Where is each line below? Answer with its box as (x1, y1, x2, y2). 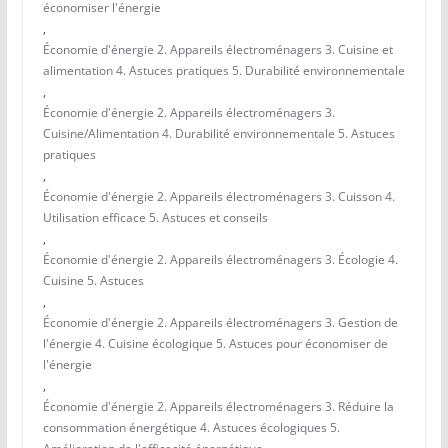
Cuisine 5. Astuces (42, 272, 144, 290)
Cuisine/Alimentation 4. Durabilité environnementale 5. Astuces (42, 125, 395, 143)
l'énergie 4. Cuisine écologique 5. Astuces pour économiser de (42, 335, 388, 353)
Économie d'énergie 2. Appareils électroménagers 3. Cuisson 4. (42, 188, 395, 206)
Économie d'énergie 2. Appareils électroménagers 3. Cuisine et (42, 41, 393, 59)
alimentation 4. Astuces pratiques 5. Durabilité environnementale (42, 62, 405, 80)
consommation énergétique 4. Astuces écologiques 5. (42, 419, 340, 437)
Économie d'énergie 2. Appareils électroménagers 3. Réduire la (42, 398, 394, 416)
